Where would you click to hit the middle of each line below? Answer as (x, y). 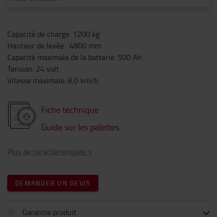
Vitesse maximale (36, 80)
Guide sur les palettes (80, 127)
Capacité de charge (38, 34)
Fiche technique (70, 109)
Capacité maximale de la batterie (61, 57)
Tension (20, 69)
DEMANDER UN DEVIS (53, 183)
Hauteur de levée (37, 46)
